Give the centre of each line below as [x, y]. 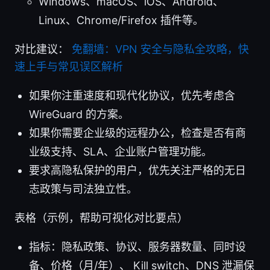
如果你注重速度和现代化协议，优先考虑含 [132, 95]
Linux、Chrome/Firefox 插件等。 [121, 20]
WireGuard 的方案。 [79, 114]
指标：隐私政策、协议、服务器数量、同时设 [137, 246]
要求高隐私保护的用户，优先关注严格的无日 [137, 170]
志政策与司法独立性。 [83, 189]
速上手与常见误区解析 [69, 66]
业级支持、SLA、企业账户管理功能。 [121, 151]
